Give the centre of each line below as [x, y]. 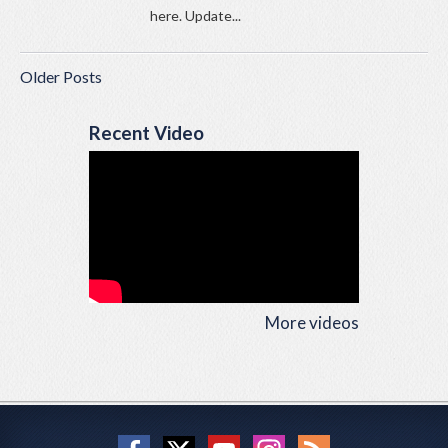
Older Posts [61, 77]
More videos [312, 323]
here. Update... [195, 16]
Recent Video [146, 133]
